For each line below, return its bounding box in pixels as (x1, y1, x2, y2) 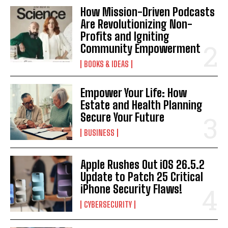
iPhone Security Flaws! (80, 182, 183, 196)
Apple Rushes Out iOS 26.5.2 (80, 157, 205, 172)
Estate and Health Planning (80, 98, 203, 112)
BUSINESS (84, 127, 115, 137)
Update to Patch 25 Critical (80, 169, 204, 184)
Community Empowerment (80, 41, 201, 55)
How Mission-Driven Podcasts (80, 5, 215, 19)
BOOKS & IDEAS (84, 59, 129, 69)
